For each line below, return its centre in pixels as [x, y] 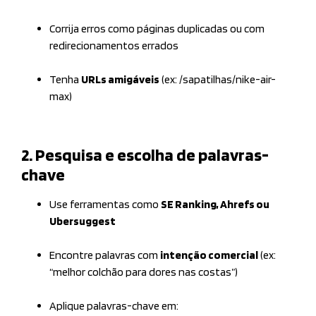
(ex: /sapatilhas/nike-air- [218, 79]
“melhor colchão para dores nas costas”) [144, 272]
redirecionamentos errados [114, 45]
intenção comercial [209, 255]
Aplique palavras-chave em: [114, 305]
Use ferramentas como [105, 204]
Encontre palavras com [105, 255]
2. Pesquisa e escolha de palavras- [145, 154]
